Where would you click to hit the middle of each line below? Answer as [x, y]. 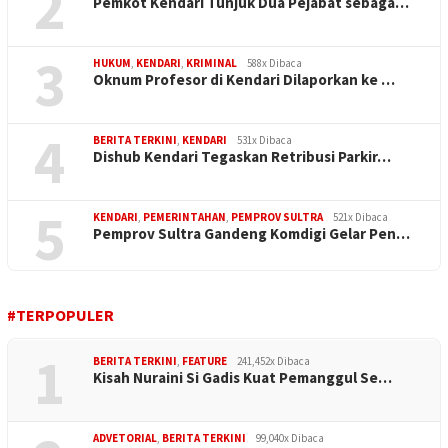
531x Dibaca [264, 140]
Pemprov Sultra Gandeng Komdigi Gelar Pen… [251, 234]
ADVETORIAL [125, 438]
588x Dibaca [274, 63]
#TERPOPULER [60, 315]
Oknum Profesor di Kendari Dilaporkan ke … [244, 80]
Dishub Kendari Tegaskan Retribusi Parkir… [242, 157]
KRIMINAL [211, 63]
